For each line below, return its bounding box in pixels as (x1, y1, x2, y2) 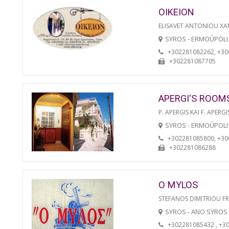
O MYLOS (158, 179, 198, 190)
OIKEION (158, 6, 194, 17)
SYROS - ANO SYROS (165, 207, 227, 216)
